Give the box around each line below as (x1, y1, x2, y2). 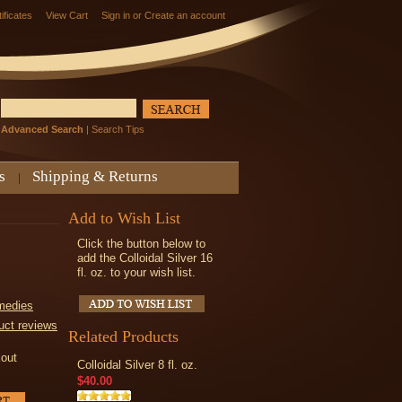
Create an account (144, 10, 225, 21)
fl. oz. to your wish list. (77, 266, 196, 279)
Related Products (68, 328, 179, 345)
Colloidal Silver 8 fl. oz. (77, 358, 197, 371)
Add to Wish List (68, 209, 180, 227)
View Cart (46, 10, 88, 21)
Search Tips (92, 124, 144, 135)
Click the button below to (77, 237, 205, 250)
